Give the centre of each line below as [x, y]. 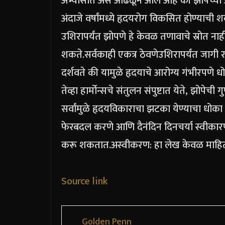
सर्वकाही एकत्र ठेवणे [121, 55]
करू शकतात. [86, 145]
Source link [85, 182]
